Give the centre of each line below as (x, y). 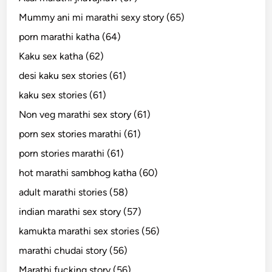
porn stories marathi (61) (72, 153)
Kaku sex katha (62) (62, 56)
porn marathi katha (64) (70, 36)
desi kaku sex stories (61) (73, 75)
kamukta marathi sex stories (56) (90, 231)
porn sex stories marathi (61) (80, 134)
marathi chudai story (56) (73, 250)
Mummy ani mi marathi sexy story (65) (102, 17)
